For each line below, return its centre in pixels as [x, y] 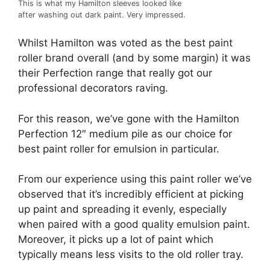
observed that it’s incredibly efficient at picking [131, 194]
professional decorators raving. [93, 88]
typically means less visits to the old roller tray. [131, 255]
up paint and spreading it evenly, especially [122, 209]
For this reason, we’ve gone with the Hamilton [129, 118]
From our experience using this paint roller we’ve [135, 179]
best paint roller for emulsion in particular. [119, 149]
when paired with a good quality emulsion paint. [134, 224]
